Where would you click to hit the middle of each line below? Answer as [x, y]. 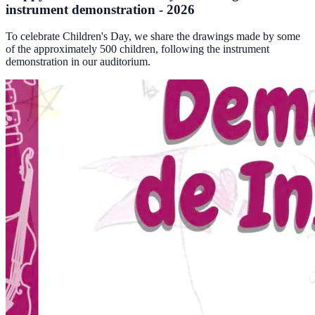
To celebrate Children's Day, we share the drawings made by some [153, 37]
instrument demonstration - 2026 [100, 9]
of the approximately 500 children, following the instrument [137, 49]
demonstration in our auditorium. [78, 62]
